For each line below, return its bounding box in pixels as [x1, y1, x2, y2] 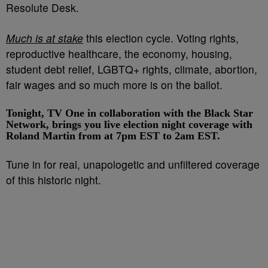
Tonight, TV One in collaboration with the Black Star [6, 106, 253, 119]
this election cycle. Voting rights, [83, 30, 239, 45]
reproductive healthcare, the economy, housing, [6, 45, 232, 61]
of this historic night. [6, 172, 101, 187]
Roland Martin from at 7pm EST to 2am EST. [6, 129, 220, 142]
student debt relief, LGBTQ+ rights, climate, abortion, [6, 61, 257, 77]
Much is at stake [6, 30, 83, 45]
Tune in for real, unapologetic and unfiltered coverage [6, 156, 260, 172]
